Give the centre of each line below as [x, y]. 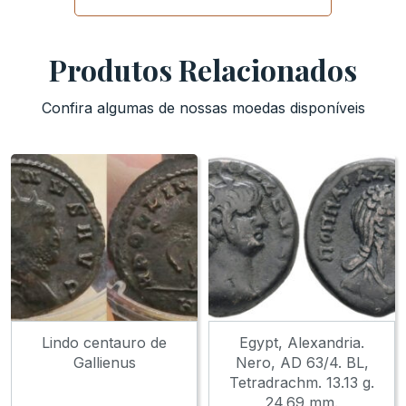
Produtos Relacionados [203, 69]
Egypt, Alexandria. [302, 342]
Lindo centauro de [104, 342]
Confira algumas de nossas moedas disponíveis [203, 107]
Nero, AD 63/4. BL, [302, 362]
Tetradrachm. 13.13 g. [302, 382]
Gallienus [104, 362]
